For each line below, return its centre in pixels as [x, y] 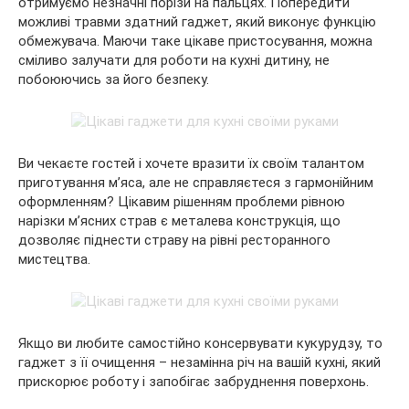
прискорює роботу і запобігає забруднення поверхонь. [194, 382]
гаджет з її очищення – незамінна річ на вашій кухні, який [199, 362]
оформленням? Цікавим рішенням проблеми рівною [182, 202]
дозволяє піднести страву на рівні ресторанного [174, 240]
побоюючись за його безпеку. [114, 79]
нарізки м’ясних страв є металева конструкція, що [179, 221]
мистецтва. [54, 259]
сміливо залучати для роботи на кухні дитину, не [174, 60]
